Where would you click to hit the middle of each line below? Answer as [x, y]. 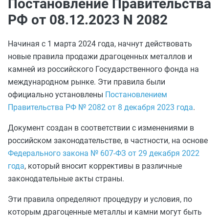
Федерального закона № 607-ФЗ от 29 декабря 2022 [104, 153]
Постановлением [136, 95]
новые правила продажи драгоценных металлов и [100, 56]
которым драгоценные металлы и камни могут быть [105, 212]
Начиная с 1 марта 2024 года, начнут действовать [100, 44]
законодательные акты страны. [66, 179]
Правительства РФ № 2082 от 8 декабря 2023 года [100, 107]
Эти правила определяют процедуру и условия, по [100, 199]
